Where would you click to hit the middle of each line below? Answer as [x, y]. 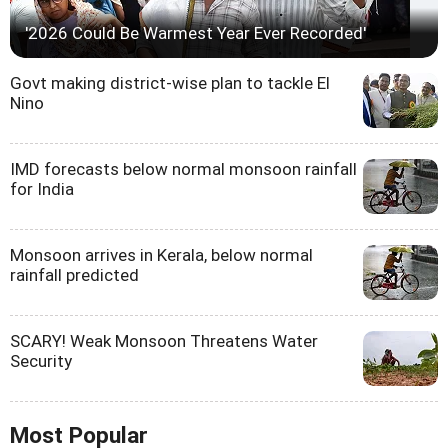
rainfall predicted [74, 274]
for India [42, 188]
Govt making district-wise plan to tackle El [170, 82]
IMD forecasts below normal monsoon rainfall [183, 168]
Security [41, 360]
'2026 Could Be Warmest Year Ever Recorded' [195, 32]
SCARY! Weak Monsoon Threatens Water [164, 340]
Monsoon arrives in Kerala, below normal [161, 254]
